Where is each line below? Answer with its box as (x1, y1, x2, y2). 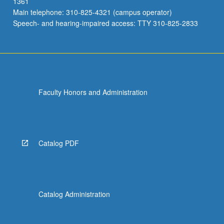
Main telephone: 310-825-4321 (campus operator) (12, 6, 172, 17)
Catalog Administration (38, 188, 110, 199)
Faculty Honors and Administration (38, 86, 147, 97)
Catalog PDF (38, 137, 79, 148)
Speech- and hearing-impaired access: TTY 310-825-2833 (12, 17, 198, 28)
